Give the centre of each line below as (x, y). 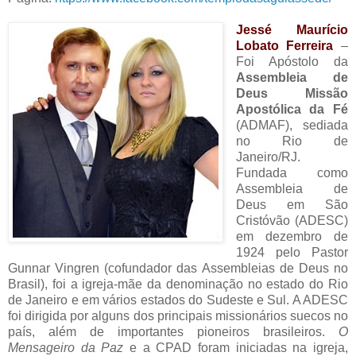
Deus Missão (292, 94)
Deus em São (292, 205)
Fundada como (292, 173)
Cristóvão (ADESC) (292, 221)
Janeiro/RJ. (268, 157)
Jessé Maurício (292, 30)
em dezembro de (292, 237)
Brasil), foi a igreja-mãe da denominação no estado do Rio (178, 284)
